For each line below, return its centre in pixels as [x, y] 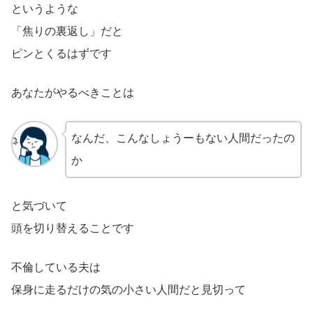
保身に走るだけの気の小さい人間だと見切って [129, 289]
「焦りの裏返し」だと [67, 31]
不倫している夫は [56, 267]
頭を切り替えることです [73, 228]
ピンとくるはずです [61, 53]
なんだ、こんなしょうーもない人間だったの [183, 138]
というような [45, 8]
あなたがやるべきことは [73, 92]
